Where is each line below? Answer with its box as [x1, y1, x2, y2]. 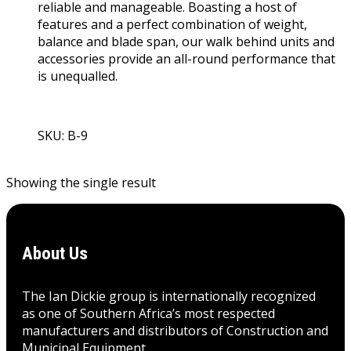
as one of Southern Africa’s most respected [22, 305, 275, 323]
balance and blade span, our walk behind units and [38, 32, 335, 50]
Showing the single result [6, 173, 156, 191]
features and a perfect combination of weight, [38, 15, 307, 33]
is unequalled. [38, 67, 118, 85]
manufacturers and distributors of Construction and [22, 322, 328, 340]
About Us [22, 243, 88, 265]
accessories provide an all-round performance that [38, 49, 335, 67]
